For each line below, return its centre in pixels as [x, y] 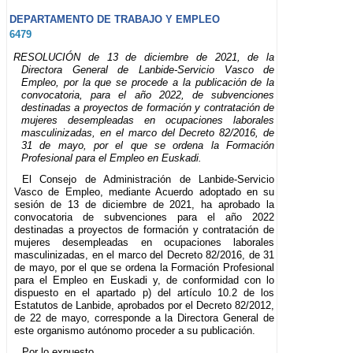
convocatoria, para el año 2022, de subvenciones [148, 95]
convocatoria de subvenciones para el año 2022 [145, 217]
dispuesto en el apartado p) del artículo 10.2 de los [145, 292]
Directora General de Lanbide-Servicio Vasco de [148, 69]
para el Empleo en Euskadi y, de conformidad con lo [145, 280]
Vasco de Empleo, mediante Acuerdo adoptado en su [145, 191]
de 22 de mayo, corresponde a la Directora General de [145, 318]
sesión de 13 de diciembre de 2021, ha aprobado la [145, 204]
